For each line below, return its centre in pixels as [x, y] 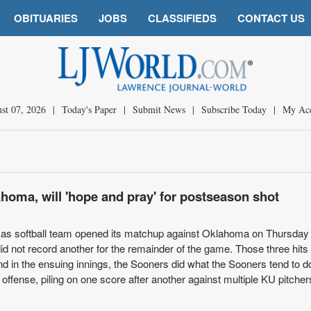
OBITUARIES [46, 18]
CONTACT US [271, 18]
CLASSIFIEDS [182, 18]
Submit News [159, 109]
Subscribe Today [234, 109]
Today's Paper [89, 109]
